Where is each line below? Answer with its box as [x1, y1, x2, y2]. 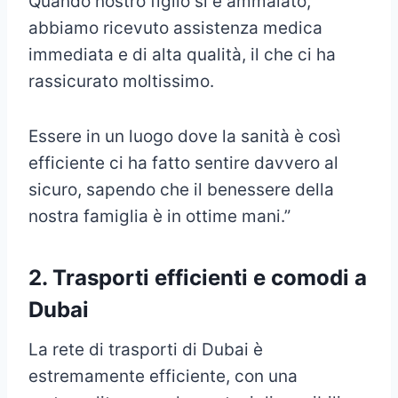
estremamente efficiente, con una [28, 366, 298, 387]
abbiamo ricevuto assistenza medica [28, 18, 322, 39]
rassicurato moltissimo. [28, 71, 214, 92]
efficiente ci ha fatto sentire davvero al [28, 153, 338, 174]
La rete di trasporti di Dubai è [28, 339, 263, 361]
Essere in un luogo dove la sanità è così [28, 126, 341, 147]
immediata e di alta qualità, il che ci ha [28, 44, 336, 66]
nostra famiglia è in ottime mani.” [28, 206, 291, 227]
